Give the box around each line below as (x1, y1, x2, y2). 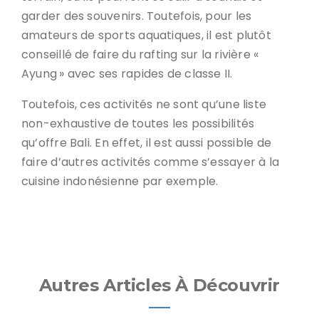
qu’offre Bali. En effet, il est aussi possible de (21, 135, 272, 152)
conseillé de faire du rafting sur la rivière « (21, 46, 261, 63)
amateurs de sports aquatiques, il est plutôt (21, 27, 271, 44)
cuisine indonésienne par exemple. (21, 173, 219, 190)
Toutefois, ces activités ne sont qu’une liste (21, 96, 267, 113)
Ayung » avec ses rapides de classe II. (21, 66, 233, 83)
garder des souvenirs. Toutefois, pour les (21, 8, 252, 25)
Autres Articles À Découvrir (38, 275, 281, 296)
